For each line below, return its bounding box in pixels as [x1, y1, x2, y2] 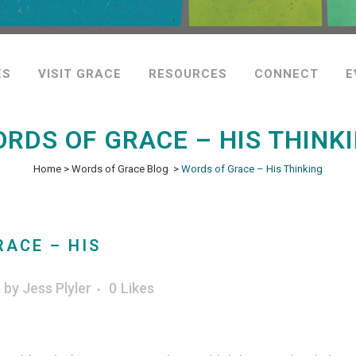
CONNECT [254, 67, 319, 81]
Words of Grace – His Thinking [181, 163, 323, 175]
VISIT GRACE [38, 67, 122, 81]
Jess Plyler [22, 280, 91, 296]
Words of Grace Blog [72, 163, 168, 175]
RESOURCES [149, 67, 227, 81]
